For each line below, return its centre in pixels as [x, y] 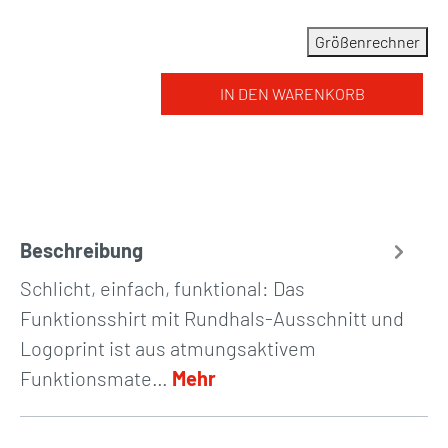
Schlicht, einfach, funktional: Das [162, 288]
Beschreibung [81, 250]
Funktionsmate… [96, 378]
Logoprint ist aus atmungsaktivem [168, 348]
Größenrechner [367, 41]
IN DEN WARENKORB [292, 93]
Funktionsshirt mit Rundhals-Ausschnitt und [212, 318]
